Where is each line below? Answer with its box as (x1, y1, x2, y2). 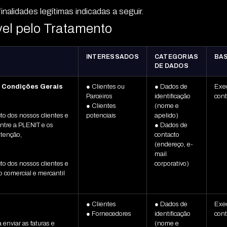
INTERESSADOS (86, 53, 139, 61)
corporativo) (154, 160, 189, 168)
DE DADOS (154, 62, 188, 70)
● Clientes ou (86, 83, 125, 91)
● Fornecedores (86, 210, 131, 218)
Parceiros (86, 93, 112, 100)
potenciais (86, 112, 116, 120)
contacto (154, 131, 179, 139)
